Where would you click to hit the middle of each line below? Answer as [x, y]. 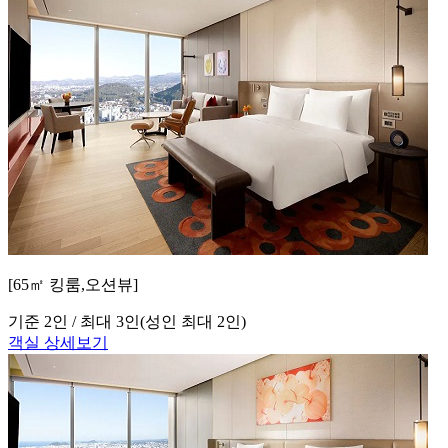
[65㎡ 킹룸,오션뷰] [73, 285]
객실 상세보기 [58, 343]
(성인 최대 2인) [193, 322]
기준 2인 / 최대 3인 [74, 322]
